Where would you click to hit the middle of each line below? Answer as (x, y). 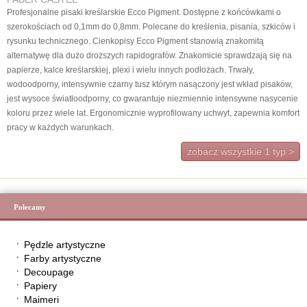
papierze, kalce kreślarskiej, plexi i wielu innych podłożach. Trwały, (131, 70)
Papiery (40, 286)
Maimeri (41, 299)
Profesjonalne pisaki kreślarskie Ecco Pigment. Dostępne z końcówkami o (144, 12)
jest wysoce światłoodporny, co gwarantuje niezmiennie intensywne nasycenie (152, 99)
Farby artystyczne (63, 258)
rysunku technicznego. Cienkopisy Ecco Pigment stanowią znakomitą (135, 41)
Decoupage (49, 272)
